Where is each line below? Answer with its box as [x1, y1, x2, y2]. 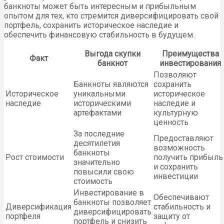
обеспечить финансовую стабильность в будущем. [4, 30, 194, 40]
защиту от [153, 211, 190, 221]
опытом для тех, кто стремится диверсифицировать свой [4, 11, 218, 21]
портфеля [5, 211, 40, 221]
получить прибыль [153, 152, 223, 162]
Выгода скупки [84, 49, 140, 59]
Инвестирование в [73, 188, 144, 198]
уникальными [73, 89, 125, 99]
